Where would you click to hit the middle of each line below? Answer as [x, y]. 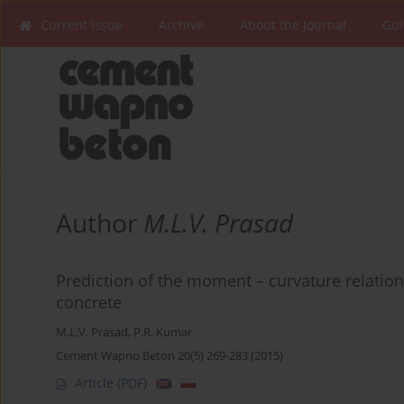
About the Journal [293, 25]
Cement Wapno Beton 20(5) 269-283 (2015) [170, 356]
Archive [181, 25]
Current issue [82, 25]
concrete [89, 303]
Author [100, 223]
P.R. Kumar [163, 333]
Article [96, 383]
